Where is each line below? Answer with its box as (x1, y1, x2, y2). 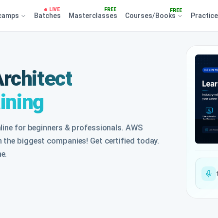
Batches (34, 11, 61, 19)
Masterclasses (68, 11, 117, 19)
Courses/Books (125, 11, 177, 19)
